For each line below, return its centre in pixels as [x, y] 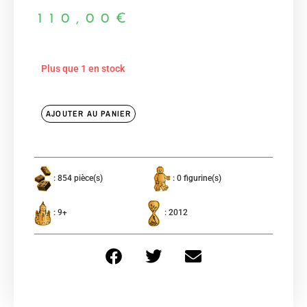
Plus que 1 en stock [83, 68]
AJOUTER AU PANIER [89, 113]
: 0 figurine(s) [196, 179]
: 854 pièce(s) [77, 179]
